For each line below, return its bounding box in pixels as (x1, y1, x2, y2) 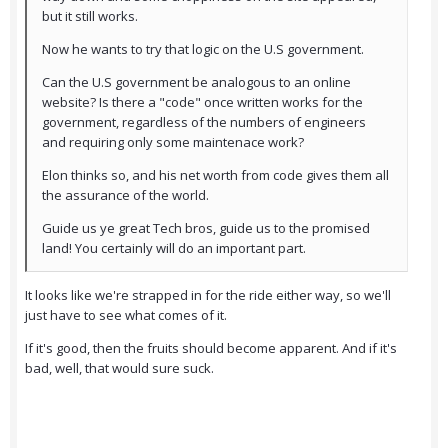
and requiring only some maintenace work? (42, 133, 307, 152)
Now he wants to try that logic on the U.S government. (42, 40, 367, 59)
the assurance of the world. (42, 186, 212, 205)
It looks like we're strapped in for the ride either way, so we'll (25, 286, 391, 305)
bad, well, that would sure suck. (25, 359, 214, 378)
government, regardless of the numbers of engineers (42, 113, 366, 132)
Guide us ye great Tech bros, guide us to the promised (42, 219, 370, 238)
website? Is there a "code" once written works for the (42, 93, 363, 112)
